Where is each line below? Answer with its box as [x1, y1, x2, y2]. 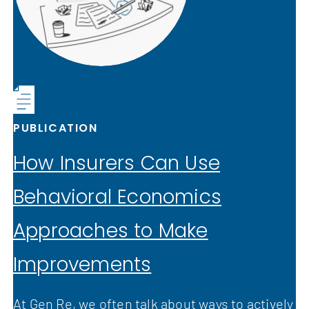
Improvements [13, 250, 152, 278]
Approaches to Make [13, 217, 208, 244]
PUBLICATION [13, 119, 98, 136]
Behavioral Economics [13, 183, 221, 210]
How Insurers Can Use [13, 149, 220, 177]
